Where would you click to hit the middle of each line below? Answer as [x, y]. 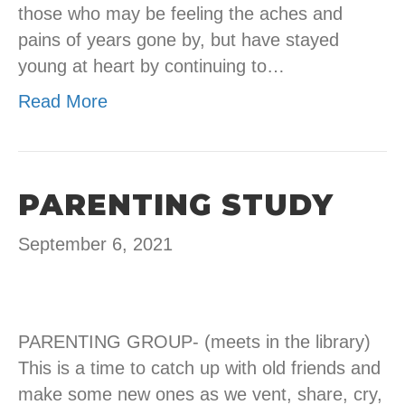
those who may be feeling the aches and [180, 14]
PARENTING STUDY [176, 205]
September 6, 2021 [95, 245]
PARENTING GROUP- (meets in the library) [194, 342]
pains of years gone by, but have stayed [179, 40]
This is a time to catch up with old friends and [199, 368]
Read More [63, 102]
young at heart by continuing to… [151, 66]
